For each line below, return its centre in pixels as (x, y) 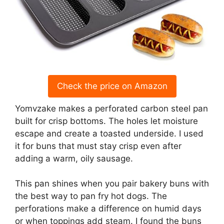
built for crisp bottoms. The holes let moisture (106, 121)
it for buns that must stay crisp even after (98, 146)
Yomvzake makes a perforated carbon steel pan (111, 108)
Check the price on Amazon (112, 86)
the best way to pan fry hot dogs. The (91, 196)
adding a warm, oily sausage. (74, 158)
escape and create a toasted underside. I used (109, 133)
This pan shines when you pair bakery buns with (112, 183)
